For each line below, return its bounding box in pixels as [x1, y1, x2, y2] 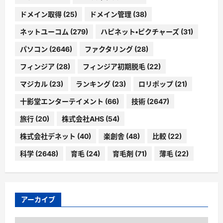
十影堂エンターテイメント [20, 97, 104, 106]
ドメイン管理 [90, 9, 131, 18]
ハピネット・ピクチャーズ [101, 27, 179, 36]
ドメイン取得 [20, 9, 62, 18]
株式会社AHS [62, 114, 104, 123]
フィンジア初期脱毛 [83, 62, 145, 71]
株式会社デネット [20, 131, 76, 140]
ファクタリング [85, 44, 133, 53]
